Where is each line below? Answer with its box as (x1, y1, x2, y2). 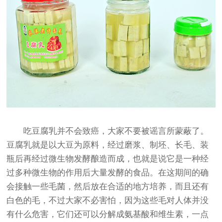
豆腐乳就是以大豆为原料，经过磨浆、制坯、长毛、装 (6, 140, 209, 150)
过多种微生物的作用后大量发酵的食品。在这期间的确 (6, 167, 209, 177)
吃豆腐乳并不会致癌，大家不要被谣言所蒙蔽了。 (6, 126, 209, 136)
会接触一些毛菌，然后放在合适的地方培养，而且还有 (6, 181, 209, 191)
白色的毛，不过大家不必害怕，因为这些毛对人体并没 (6, 195, 209, 205)
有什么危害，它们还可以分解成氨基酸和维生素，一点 (6, 209, 209, 219)
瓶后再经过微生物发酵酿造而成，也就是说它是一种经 (6, 154, 209, 164)
